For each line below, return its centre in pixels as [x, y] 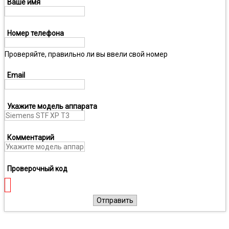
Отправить [115, 200]
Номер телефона [36, 33]
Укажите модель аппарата [52, 106]
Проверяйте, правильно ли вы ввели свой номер [86, 54]
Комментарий [31, 137]
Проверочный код [37, 168]
